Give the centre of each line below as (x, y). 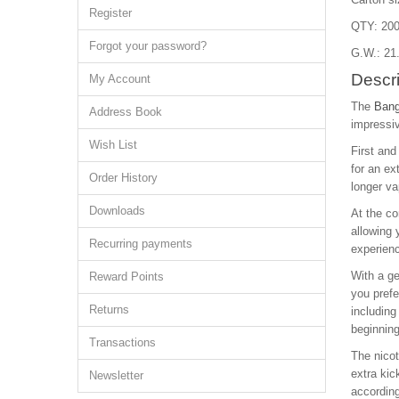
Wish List (113, 144)
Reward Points (126, 276)
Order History (123, 177)
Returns (109, 309)
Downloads (117, 210)
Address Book (126, 111)
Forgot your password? (148, 45)
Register (110, 12)
